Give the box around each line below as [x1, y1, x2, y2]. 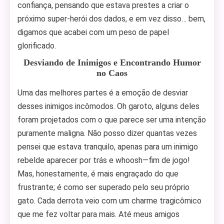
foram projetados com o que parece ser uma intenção [17, 115, 206, 124]
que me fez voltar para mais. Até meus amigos [17, 209, 179, 219]
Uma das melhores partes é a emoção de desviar [17, 88, 188, 97]
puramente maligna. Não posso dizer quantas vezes [17, 128, 197, 138]
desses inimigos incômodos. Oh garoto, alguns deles [17, 101, 199, 111]
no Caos [96, 68, 127, 78]
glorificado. [17, 41, 56, 50]
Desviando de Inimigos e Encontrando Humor [23, 57, 201, 67]
